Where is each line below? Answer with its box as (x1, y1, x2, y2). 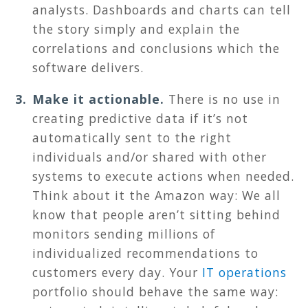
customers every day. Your (32, 264, 202, 281)
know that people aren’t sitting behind (32, 206, 280, 223)
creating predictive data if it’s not (32, 110, 248, 127)
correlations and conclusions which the (32, 40, 280, 57)
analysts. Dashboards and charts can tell (32, 1, 291, 19)
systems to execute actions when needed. (32, 168, 294, 185)
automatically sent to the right (32, 129, 232, 146)
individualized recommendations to (32, 245, 258, 262)
